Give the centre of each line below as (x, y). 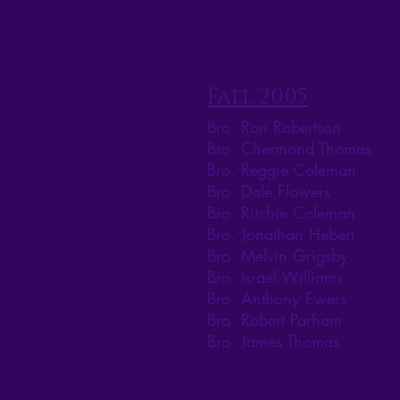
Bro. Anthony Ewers (277, 299)
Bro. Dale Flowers (269, 192)
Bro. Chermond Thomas (289, 149)
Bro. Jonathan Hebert (281, 234)
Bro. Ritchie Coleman (281, 213)
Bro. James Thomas (273, 342)
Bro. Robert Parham (275, 320)
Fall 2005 (258, 98)
